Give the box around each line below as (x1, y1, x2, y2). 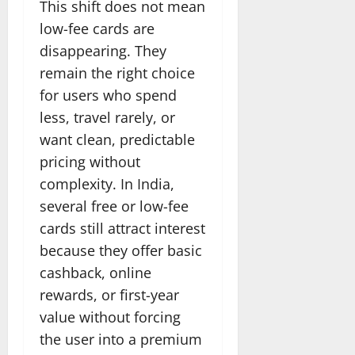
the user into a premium (40, 329, 202, 349)
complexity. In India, (40, 174, 174, 193)
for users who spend (40, 85, 177, 105)
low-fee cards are (40, 18, 155, 38)
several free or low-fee (40, 196, 189, 216)
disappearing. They (40, 40, 166, 60)
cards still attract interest (40, 218, 205, 238)
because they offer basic (40, 240, 202, 260)
